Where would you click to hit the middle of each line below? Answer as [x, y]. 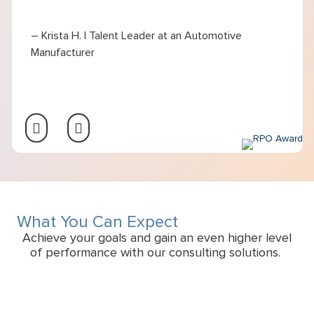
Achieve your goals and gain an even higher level [157, 237]
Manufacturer [63, 52]
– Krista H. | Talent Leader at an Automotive [136, 35]
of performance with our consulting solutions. [157, 252]
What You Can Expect [97, 221]
